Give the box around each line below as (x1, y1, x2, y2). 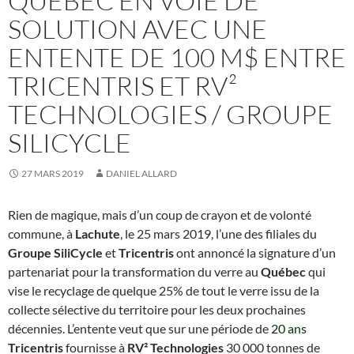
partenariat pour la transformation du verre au (8, 263, 261, 279)
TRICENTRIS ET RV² (8, 69, 237, 102)
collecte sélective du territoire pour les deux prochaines (8, 301, 306, 317)
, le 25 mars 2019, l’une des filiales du (120, 225, 317, 241)
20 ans (271, 320, 307, 336)
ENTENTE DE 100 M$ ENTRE (8, 40, 346, 73)
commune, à (8, 225, 75, 241)
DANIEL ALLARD (106, 167, 177, 179)
